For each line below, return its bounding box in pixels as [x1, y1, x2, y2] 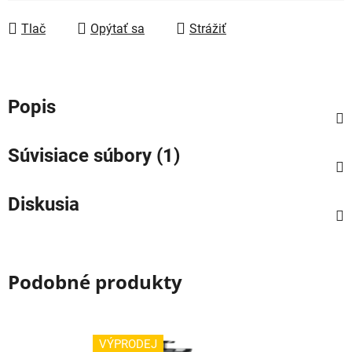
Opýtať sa [90, 20, 145, 36]
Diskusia [8, 192, 79, 215]
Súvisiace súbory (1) [8, 144, 180, 167]
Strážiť [189, 20, 226, 36]
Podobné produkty [8, 268, 182, 295]
